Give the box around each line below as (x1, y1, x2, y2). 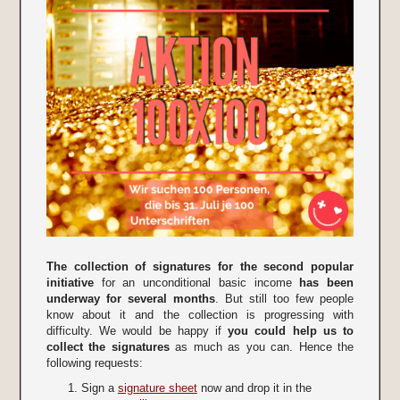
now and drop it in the (196, 380, 312, 395)
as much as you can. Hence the (169, 339, 354, 354)
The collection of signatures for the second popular (46, 259, 354, 273)
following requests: (46, 355, 143, 370)
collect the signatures (46, 339, 170, 354)
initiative (46, 275, 94, 289)
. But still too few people (214, 291, 354, 305)
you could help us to (228, 323, 354, 337)
